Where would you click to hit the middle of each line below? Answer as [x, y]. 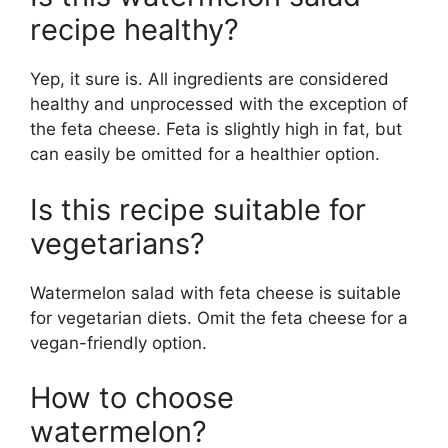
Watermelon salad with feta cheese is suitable [215, 292]
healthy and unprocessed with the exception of [219, 104]
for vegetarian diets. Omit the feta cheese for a [219, 317]
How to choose [132, 398]
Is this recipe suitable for [198, 209]
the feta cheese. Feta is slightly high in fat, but [216, 129]
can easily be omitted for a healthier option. [207, 154]
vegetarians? [117, 243]
